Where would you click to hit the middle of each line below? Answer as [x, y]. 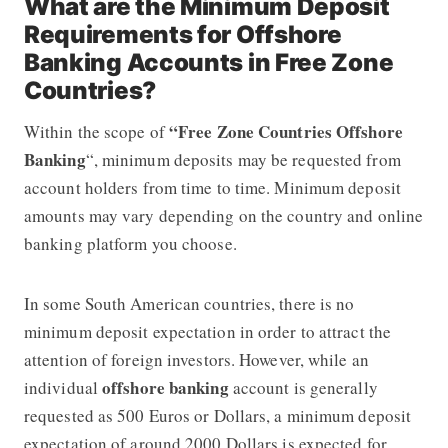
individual [63, 387]
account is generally [305, 387]
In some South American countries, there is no [189, 303]
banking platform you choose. [130, 243]
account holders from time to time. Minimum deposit [212, 187]
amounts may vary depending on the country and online [223, 215]
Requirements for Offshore [182, 34]
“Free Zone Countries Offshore [285, 131]
